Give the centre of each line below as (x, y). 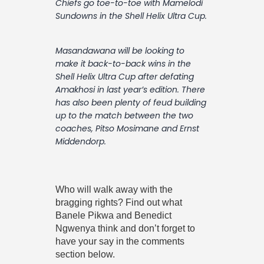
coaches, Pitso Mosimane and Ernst (127, 129)
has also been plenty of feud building (131, 103)
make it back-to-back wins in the (123, 64)
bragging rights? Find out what (119, 202)
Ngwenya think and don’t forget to (125, 228)
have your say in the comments (120, 241)
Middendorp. (81, 142)
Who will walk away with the (114, 189)
